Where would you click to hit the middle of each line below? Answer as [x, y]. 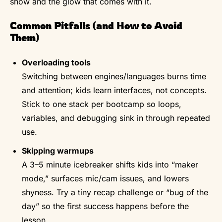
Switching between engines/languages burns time [114, 76]
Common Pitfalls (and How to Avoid [96, 25]
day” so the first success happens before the [105, 206]
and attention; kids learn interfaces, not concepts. [114, 90]
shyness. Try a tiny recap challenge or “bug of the [115, 192]
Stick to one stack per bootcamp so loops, [102, 104]
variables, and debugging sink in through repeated [116, 118]
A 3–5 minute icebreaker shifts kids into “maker [110, 164]
